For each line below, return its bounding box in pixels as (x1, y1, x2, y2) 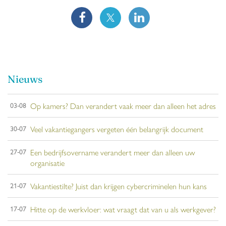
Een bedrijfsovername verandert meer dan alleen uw (30, 146, 195, 158)
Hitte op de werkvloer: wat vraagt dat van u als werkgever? (30, 203, 216, 215)
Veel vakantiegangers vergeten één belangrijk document (30, 123, 203, 135)
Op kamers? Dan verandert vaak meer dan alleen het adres (30, 100, 216, 112)
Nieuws (8, 73, 42, 86)
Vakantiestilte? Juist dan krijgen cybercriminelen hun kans (30, 180, 207, 192)
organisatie (30, 157, 65, 169)
